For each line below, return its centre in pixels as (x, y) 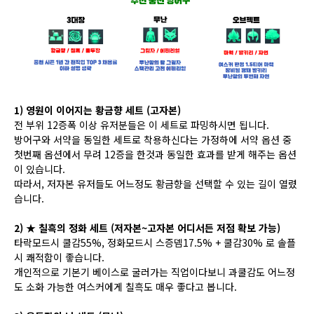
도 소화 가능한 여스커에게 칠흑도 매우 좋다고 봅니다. (125, 287)
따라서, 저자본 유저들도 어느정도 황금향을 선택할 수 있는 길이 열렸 (156, 184)
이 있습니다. (40, 169)
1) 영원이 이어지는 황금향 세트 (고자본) (97, 110)
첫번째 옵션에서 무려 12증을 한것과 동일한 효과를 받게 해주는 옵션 (155, 155)
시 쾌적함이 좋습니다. (59, 258)
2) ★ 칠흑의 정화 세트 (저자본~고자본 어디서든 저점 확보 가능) (147, 228)
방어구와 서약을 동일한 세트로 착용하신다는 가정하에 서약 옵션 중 (153, 140)
